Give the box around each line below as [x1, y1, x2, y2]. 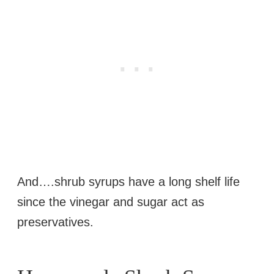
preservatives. [17, 215, 94, 229]
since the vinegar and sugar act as [17, 194, 204, 209]
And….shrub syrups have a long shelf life [17, 174, 240, 188]
